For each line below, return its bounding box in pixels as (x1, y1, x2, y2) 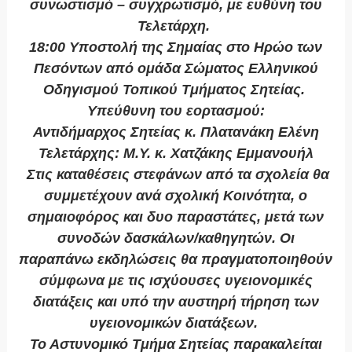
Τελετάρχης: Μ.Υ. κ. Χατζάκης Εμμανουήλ (38, 145, 313, 162)
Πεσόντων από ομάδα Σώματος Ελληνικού (33, 60, 318, 77)
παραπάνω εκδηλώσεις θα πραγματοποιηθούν (19, 251, 333, 268)
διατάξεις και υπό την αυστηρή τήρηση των (32, 294, 319, 310)
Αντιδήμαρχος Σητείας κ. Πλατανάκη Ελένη (28, 124, 323, 141)
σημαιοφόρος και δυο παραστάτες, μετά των (27, 209, 324, 225)
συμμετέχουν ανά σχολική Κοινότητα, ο (44, 188, 308, 204)
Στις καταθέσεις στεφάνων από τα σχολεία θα (22, 167, 329, 183)
